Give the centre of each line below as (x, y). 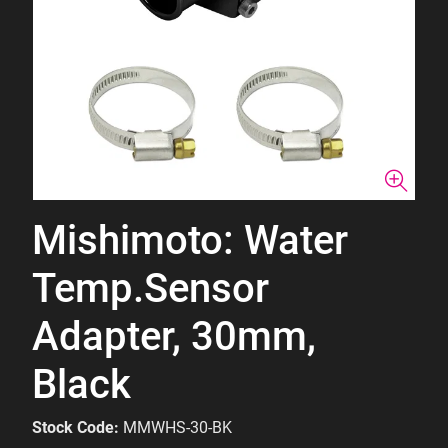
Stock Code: (75, 427)
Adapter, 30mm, (174, 336)
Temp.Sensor (150, 288)
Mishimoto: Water (190, 240)
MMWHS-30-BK (177, 427)
